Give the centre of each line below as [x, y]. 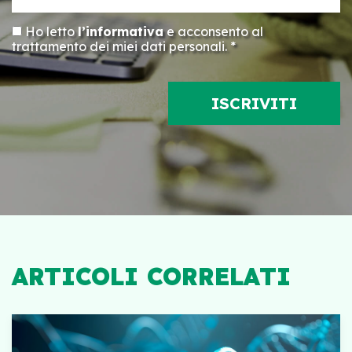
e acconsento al [213, 31]
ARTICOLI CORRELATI [151, 277]
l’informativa [121, 31]
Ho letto [51, 31]
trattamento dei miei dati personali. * [124, 46]
